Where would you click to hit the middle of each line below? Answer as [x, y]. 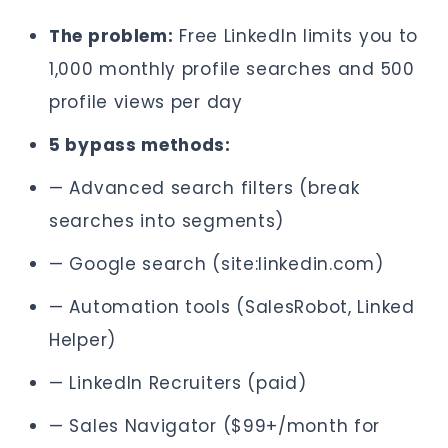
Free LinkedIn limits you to [296, 36]
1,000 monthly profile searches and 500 [232, 69]
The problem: [111, 36]
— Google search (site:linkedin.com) [216, 264]
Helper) [82, 340]
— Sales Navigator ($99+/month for [215, 426]
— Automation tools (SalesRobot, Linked [232, 307]
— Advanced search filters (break [204, 188]
